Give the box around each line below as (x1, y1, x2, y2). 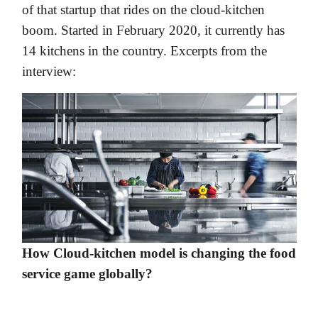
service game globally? (22, 265, 153, 281)
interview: (22, 63, 76, 79)
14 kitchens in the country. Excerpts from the (22, 43, 267, 58)
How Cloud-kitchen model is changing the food (22, 245, 296, 261)
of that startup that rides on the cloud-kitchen (22, 1, 265, 17)
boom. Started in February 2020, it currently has (22, 22, 285, 38)
